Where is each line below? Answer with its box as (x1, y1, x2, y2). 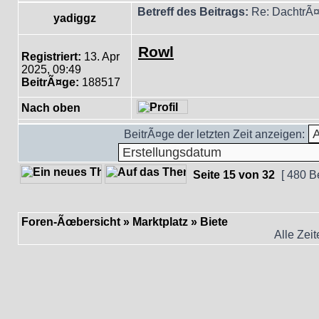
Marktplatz (132, 216, 188, 228)
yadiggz (53, 12, 96, 24)
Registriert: (21, 51, 81, 63)
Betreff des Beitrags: (137, 6, 249, 18)
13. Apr (81, 51, 120, 63)
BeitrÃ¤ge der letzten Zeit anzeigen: (124, 128, 305, 140)
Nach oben (21, 102, 80, 114)
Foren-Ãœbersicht (21, 216, 120, 228)
